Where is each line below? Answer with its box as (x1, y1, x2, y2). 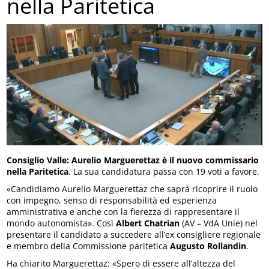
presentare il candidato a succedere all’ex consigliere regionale (7, 228, 261, 240)
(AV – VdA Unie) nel (180, 217, 258, 229)
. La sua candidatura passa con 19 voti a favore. (68, 165, 260, 177)
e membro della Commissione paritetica (7, 240, 171, 252)
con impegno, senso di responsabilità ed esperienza (7, 194, 217, 206)
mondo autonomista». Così (7, 217, 116, 229)
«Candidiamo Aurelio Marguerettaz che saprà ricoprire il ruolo (7, 183, 258, 195)
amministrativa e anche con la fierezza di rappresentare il (7, 205, 240, 217)
